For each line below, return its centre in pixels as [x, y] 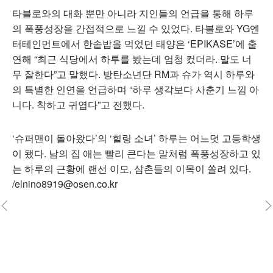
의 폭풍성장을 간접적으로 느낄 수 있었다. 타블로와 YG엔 [136, 28]
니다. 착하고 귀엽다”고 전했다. [78, 105]
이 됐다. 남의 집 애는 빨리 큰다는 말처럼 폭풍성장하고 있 [136, 153]
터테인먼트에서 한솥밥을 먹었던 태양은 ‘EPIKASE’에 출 [135, 44]
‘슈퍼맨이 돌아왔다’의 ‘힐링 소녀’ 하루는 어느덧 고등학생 [136, 138]
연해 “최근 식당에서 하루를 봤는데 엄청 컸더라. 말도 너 [132, 59]
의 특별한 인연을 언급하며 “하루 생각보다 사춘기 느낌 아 [136, 89]
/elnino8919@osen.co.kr [65, 184]
